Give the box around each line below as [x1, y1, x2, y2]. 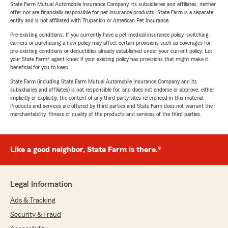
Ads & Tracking [10, 197, 55, 204]
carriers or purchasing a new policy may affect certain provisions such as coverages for [10, 40, 211, 46]
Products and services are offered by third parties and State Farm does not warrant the [10, 103, 213, 109]
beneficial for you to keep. [10, 64, 70, 70]
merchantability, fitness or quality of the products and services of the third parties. [10, 111, 202, 117]
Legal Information [10, 180, 72, 188]
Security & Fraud [10, 211, 61, 218]
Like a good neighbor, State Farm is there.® [10, 146, 161, 154]
